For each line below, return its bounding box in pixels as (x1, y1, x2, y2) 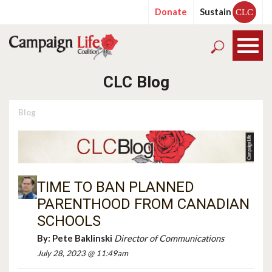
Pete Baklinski (52, 233, 113, 243)
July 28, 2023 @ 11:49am (37, 248, 129, 258)
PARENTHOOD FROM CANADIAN (37, 195, 250, 212)
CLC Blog (103, 73, 169, 91)
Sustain (200, 7, 231, 17)
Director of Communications (114, 233, 225, 243)
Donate (155, 7, 187, 17)
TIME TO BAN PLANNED (37, 178, 195, 195)
